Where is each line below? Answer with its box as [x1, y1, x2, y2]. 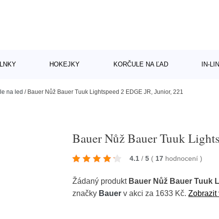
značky [72, 189, 99, 197]
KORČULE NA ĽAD [113, 61, 168, 68]
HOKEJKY [49, 61, 80, 68]
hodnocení [165, 154, 200, 162]
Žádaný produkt [72, 177, 129, 185]
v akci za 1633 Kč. [121, 189, 189, 197]
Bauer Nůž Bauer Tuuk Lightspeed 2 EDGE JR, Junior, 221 [27, 88, 183, 95]
